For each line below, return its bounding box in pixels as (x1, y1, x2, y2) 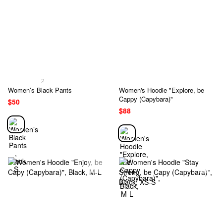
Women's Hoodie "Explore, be (119, 85, 204, 95)
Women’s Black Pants (8, 85, 72, 95)
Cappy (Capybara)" (119, 94, 173, 104)
